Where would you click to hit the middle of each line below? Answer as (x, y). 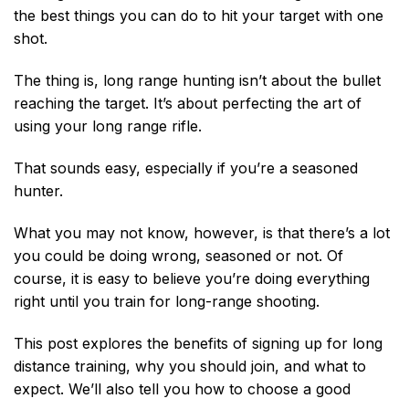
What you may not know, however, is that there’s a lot (202, 232)
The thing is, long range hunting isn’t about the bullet (197, 81)
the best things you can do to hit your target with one (199, 16)
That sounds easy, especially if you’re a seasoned (186, 168)
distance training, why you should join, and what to (190, 366)
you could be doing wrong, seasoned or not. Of (178, 255)
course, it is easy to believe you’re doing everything (192, 278)
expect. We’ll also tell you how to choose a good (182, 388)
